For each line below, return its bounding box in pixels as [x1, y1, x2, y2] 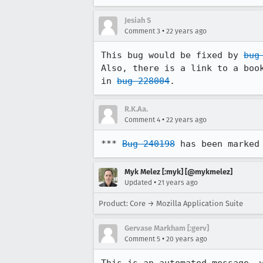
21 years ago [158, 178, 198, 187]
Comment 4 [124, 116, 160, 124]
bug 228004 [117, 76, 170, 86]
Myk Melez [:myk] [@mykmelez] [124, 167, 232, 176]
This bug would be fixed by [101, 50, 244, 60]
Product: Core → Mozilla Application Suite [99, 199, 243, 208]
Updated [124, 178, 152, 187]
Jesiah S [124, 16, 151, 25]
